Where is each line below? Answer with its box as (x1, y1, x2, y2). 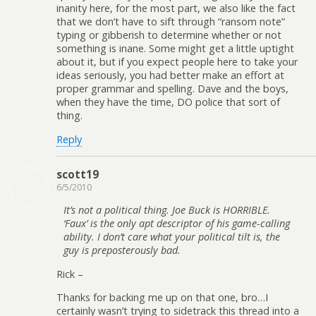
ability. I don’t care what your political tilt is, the (63, 230, 280, 244)
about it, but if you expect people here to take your (56, 55, 298, 69)
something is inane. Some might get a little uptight (56, 42, 294, 56)
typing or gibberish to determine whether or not (56, 28, 281, 42)
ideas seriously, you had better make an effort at (56, 68, 284, 83)
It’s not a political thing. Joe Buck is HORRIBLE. (63, 203, 270, 217)
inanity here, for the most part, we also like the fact (56, 1, 296, 16)
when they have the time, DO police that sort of (56, 95, 280, 109)
